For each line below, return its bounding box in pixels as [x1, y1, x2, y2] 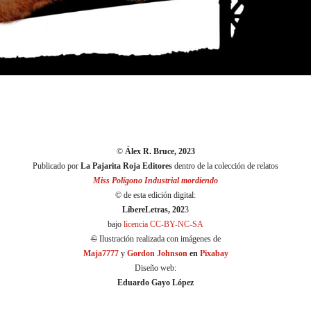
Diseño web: [135, 263, 176, 273]
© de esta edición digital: [115, 190, 196, 200]
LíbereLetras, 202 [122, 205, 185, 215]
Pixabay [199, 249, 228, 258]
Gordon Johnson [126, 249, 187, 258]
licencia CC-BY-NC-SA [124, 219, 203, 229]
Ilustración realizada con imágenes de [96, 234, 221, 244]
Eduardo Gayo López [117, 278, 194, 287]
